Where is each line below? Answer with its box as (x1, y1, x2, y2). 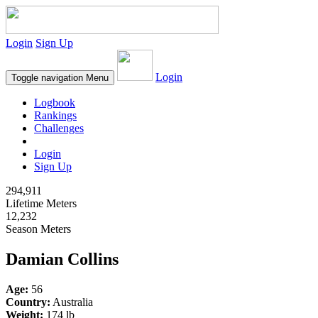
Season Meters (6, 223, 71, 235)
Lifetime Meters (6, 197, 77, 209)
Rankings (34, 109, 77, 121)
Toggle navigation (11, 72, 83, 83)
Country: (6, 295, 50, 308)
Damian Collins (6, 249, 119, 268)
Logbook (34, 97, 75, 109)
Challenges (34, 122, 84, 134)
